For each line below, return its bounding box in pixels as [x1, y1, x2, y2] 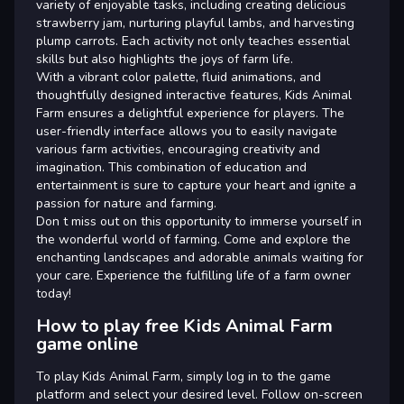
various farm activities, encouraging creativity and [36, 140, 320, 158]
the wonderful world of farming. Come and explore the [36, 230, 351, 248]
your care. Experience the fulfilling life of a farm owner [36, 266, 351, 284]
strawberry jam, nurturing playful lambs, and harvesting [36, 14, 354, 32]
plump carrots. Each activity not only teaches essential [36, 32, 350, 50]
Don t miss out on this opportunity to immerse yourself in [36, 212, 362, 230]
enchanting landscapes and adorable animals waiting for [36, 248, 363, 266]
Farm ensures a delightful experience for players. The [36, 104, 344, 122]
